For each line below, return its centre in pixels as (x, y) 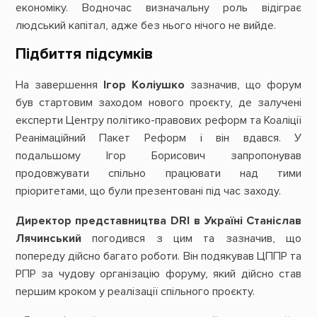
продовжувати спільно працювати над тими (158, 174)
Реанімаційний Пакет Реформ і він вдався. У (158, 138)
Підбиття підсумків (84, 53)
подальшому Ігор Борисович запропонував (158, 156)
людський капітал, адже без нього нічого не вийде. (147, 26)
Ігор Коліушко (144, 85)
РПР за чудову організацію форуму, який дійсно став (158, 273)
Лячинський (48, 238)
